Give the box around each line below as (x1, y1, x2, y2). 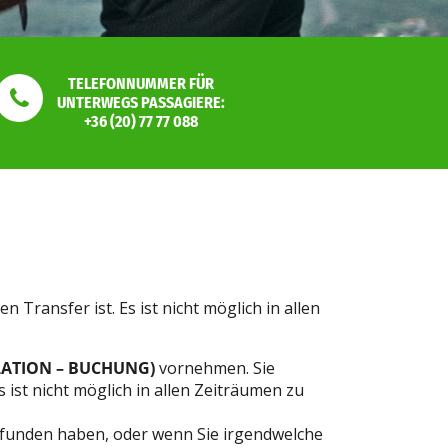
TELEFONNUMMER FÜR (67, 74, 214, 94)
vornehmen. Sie (155, 356, 275, 379)
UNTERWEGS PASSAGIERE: (56, 93, 225, 113)
